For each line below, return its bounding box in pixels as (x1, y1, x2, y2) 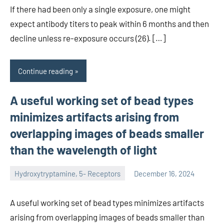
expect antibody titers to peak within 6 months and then (10, 18, 209, 29)
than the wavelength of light (10, 142, 157, 157)
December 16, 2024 (134, 168, 194, 178)
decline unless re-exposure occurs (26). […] (10, 33, 165, 43)
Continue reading (18, 66, 73, 75)
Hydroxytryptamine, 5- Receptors (14, 168, 120, 178)
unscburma (10, 175, 46, 184)
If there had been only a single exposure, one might (10, 4, 190, 14)
